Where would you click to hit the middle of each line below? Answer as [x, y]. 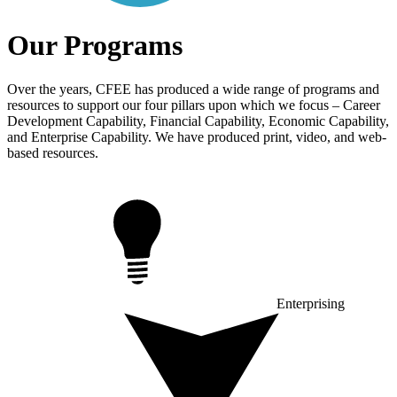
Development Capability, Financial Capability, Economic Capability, [198, 121]
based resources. [53, 152]
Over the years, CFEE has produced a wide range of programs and [193, 89]
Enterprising [309, 303]
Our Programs [95, 46]
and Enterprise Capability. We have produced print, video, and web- [197, 136]
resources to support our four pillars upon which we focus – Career [194, 105]
